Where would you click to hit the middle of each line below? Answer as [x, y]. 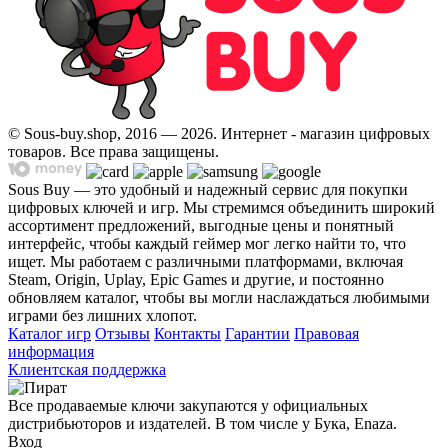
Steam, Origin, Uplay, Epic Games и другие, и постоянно [196, 279]
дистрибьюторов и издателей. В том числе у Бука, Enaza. [202, 423]
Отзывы [122, 333]
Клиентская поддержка [87, 369]
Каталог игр [49, 333]
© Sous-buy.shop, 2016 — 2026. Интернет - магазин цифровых [219, 133]
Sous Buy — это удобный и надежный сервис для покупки [208, 189]
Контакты [187, 333]
